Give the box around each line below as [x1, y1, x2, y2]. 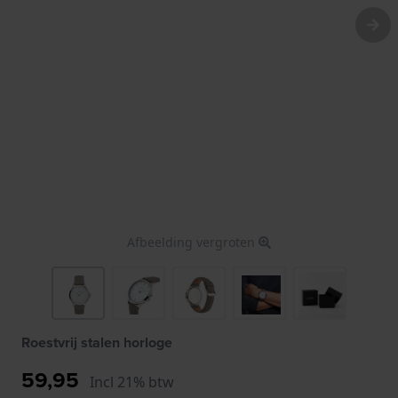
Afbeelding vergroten [127, 233, 259, 251]
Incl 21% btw [90, 371, 174, 392]
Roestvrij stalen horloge [21, 331, 172, 353]
